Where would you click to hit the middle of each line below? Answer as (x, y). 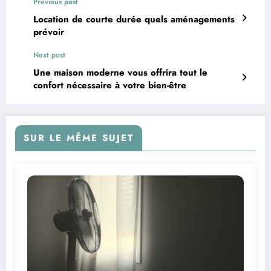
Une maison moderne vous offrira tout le (120, 72)
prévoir (49, 32)
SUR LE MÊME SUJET (79, 138)
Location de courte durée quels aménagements (134, 19)
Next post (49, 55)
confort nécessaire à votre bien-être (110, 85)
